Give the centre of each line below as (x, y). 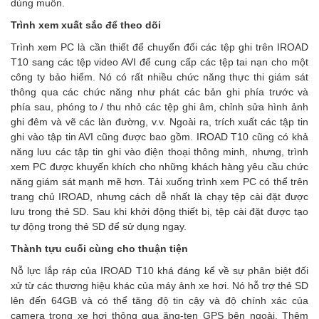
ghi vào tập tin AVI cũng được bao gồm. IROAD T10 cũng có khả (159, 137)
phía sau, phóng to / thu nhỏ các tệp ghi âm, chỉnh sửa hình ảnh (159, 107)
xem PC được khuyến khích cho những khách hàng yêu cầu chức (159, 167)
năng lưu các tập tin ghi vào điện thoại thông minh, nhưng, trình (159, 152)
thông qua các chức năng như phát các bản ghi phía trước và (159, 92)
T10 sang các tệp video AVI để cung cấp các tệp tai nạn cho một (159, 62)
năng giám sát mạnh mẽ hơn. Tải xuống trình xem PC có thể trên (159, 182)
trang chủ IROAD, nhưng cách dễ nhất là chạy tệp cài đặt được (159, 197)
